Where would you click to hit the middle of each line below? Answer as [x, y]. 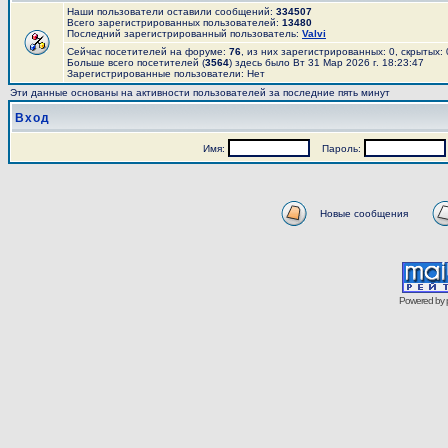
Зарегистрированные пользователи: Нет [166, 73]
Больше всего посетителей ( [136, 62]
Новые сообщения [363, 213]
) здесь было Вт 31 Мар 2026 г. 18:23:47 [326, 62]
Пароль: [336, 148]
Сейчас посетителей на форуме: [148, 51]
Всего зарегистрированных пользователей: [174, 22]
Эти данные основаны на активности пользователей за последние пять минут [200, 92]
